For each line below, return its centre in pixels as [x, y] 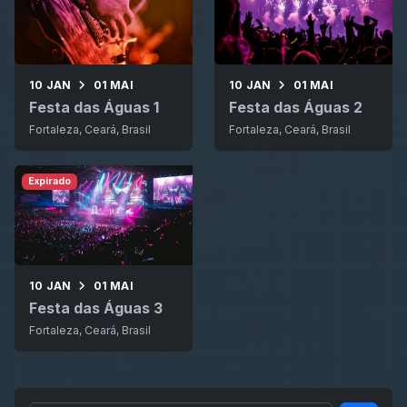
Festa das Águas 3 [96, 308]
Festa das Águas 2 [296, 108]
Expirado [49, 182]
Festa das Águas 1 [94, 108]
